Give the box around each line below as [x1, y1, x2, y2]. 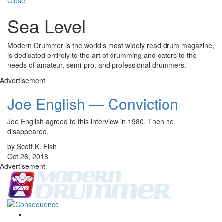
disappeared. [7, 126, 49, 137]
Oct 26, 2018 [7, 151, 48, 162]
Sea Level [7, 13, 86, 39]
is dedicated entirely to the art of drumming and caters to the [7, 50, 197, 60]
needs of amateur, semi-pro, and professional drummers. [7, 60, 186, 70]
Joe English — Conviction [7, 93, 178, 114]
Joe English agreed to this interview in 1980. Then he [7, 116, 174, 127]
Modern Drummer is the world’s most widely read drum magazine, [7, 40, 214, 51]
